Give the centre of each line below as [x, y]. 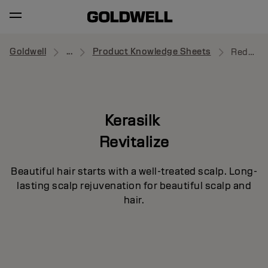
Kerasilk [134, 120]
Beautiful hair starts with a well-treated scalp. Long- [134, 171]
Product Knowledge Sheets [152, 52]
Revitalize [134, 141]
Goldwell [28, 52]
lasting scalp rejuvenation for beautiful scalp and [134, 185]
